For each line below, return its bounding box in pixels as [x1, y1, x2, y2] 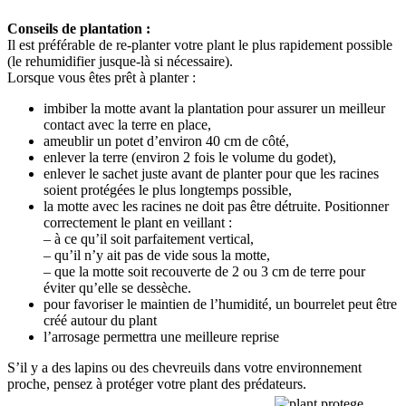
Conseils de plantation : [7, 20, 150, 36]
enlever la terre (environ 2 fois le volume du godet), [43, 149, 336, 165]
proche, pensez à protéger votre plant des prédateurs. [7, 375, 306, 391]
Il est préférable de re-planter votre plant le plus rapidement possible [7, 36, 392, 53]
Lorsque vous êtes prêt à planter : [7, 69, 196, 85]
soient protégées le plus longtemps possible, [43, 181, 292, 198]
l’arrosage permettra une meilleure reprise [43, 328, 279, 344]
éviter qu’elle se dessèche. [43, 279, 191, 295]
